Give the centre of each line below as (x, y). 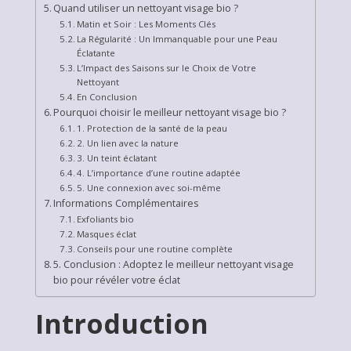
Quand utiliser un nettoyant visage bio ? (146, 8)
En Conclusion (107, 97)
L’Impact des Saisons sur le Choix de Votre (166, 68)
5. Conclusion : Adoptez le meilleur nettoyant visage (174, 264)
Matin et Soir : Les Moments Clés (146, 24)
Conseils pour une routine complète (155, 249)
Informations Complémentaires (127, 203)
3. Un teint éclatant (117, 158)
